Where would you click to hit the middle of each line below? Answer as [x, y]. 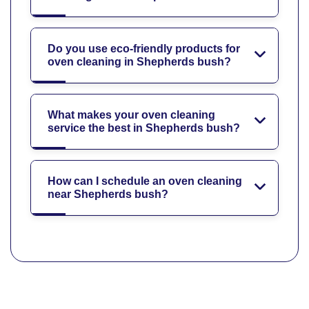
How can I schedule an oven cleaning [145, 181]
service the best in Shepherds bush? [144, 128]
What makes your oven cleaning [131, 114]
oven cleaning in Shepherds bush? [139, 61]
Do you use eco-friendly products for [144, 48]
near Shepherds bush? [108, 194]
